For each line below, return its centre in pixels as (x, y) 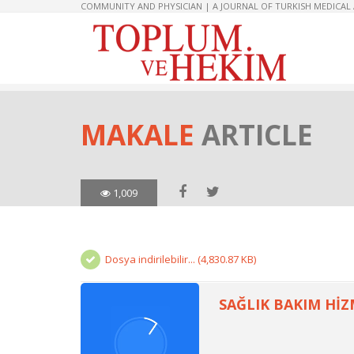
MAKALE (141, 135)
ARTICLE (257, 135)
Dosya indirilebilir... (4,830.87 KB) (181, 259)
